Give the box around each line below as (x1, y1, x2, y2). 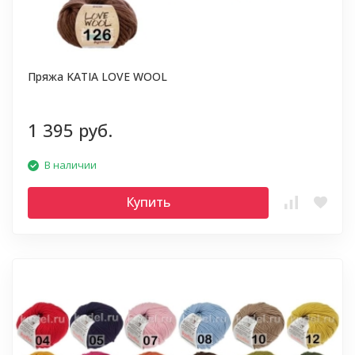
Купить (126, 193, 170, 211)
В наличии (44, 158, 97, 172)
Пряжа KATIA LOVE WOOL (28, 69, 167, 84)
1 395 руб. (28, 118, 113, 142)
